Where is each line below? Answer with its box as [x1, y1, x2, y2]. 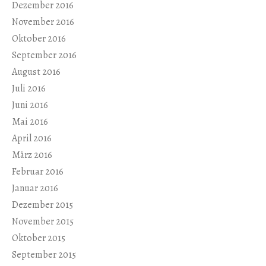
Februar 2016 [12, 164, 64, 178]
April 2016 [12, 131, 52, 145]
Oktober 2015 [12, 231, 65, 245]
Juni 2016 [12, 98, 48, 112]
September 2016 [12, 48, 77, 62]
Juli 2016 [12, 81, 46, 95]
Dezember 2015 [12, 198, 73, 211]
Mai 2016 [12, 115, 48, 128]
